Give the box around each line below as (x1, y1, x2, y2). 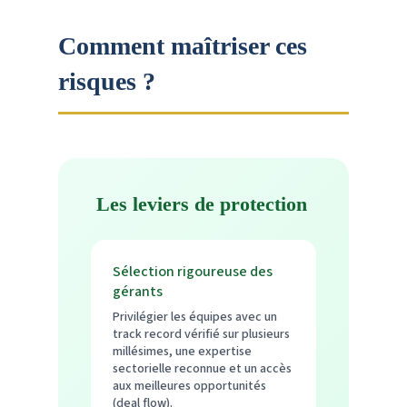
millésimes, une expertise (113, 342, 252, 361)
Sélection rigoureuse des (113, 261, 273, 282)
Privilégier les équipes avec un (113, 307, 277, 326)
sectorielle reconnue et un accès (113, 359, 292, 378)
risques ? (58, 66, 155, 95)
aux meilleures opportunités (113, 376, 266, 395)
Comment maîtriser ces (58, 31, 307, 60)
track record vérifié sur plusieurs (113, 324, 290, 343)
